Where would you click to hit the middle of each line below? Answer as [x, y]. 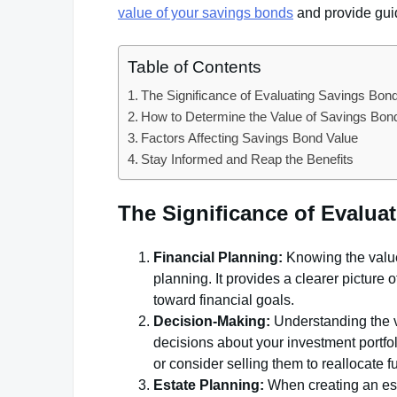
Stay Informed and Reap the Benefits [248, 159]
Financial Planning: [218, 257]
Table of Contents [195, 67]
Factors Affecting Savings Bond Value [250, 138]
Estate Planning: [209, 385]
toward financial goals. [224, 300]
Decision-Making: [212, 321]
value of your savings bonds [206, 13]
